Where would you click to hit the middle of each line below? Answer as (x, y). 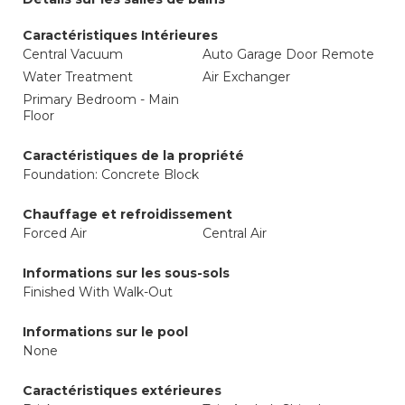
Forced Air (55, 233)
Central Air (235, 233)
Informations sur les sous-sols (126, 273)
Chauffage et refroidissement (127, 214)
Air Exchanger (246, 77)
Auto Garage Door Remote (288, 54)
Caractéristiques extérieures (122, 391)
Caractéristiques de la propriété (133, 155)
